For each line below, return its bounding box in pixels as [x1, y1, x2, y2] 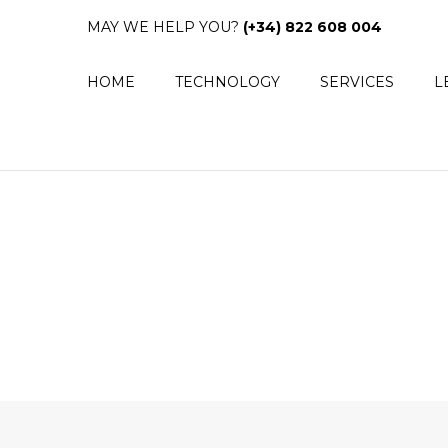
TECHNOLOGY [175, 73, 280, 91]
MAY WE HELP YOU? [87, 18, 243, 36]
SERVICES [320, 73, 394, 91]
